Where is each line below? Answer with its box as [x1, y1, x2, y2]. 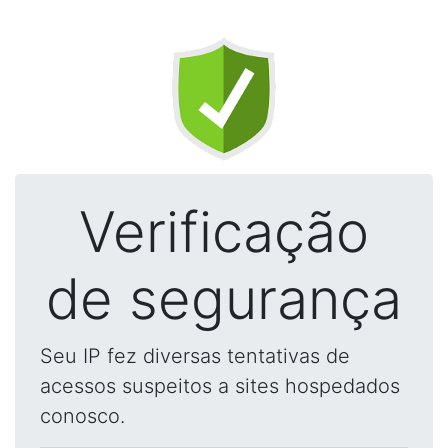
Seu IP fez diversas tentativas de [40, 344, 350, 368]
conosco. [40, 404, 125, 428]
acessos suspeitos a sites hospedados [40, 374, 400, 398]
